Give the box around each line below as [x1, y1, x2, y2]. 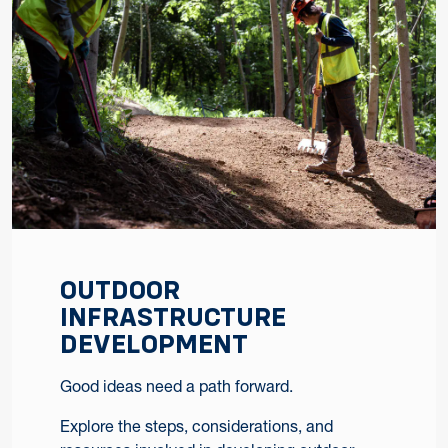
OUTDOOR [60, 275, 180, 306]
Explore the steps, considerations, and [60, 416, 333, 437]
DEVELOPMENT [60, 329, 248, 360]
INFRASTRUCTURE [60, 302, 286, 333]
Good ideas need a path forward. [60, 376, 293, 397]
